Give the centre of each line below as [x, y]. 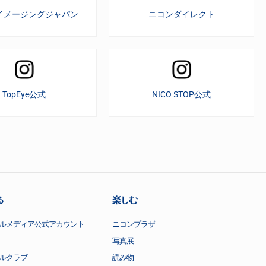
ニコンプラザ [133, 224]
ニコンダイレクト [181, 15]
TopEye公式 [24, 95]
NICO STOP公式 [182, 95]
